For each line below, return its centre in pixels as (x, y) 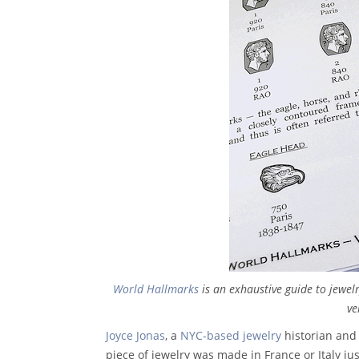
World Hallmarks (156, 288)
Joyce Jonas (135, 335)
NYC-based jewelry (231, 335)
